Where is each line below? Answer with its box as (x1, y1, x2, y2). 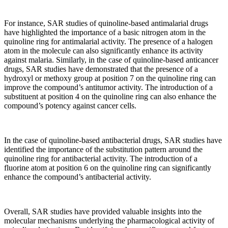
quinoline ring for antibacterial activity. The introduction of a (4, 154, 197, 163)
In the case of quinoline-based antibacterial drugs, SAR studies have (4, 136, 222, 145)
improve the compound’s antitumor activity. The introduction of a (4, 83, 213, 92)
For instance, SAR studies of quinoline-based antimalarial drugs (4, 19, 208, 28)
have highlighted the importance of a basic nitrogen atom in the (4, 28, 206, 37)
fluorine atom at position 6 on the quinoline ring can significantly (4, 163, 211, 173)
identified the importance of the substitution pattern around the (4, 145, 203, 154)
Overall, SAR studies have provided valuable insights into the (4, 207, 202, 216)
